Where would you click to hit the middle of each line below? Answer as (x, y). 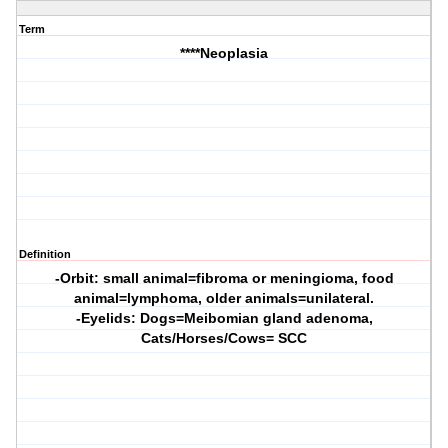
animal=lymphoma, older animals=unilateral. (224, 298)
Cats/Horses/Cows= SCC (224, 338)
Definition (45, 254)
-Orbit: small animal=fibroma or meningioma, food (224, 278)
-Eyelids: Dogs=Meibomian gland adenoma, (224, 318)
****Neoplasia (224, 53)
